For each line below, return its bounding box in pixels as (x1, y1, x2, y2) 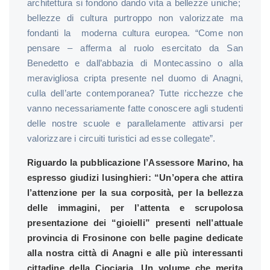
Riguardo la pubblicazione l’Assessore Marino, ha (27, 157, 243, 168)
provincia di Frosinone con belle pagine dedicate (27, 232, 243, 243)
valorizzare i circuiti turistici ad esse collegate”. (27, 133, 216, 143)
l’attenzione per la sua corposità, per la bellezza (27, 187, 243, 198)
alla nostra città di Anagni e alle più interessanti (27, 247, 243, 258)
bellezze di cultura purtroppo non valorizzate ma (27, 12, 243, 23)
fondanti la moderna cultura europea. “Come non (27, 27, 243, 38)
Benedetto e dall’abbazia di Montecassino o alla (27, 57, 243, 68)
